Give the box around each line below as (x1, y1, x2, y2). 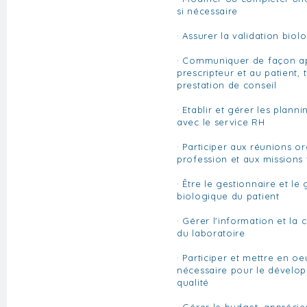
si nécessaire (177, 5, 238, 16)
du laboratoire (177, 227, 245, 238)
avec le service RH (177, 116, 265, 127)
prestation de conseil (177, 79, 277, 90)
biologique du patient (177, 190, 280, 201)
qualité (177, 276, 209, 288)
